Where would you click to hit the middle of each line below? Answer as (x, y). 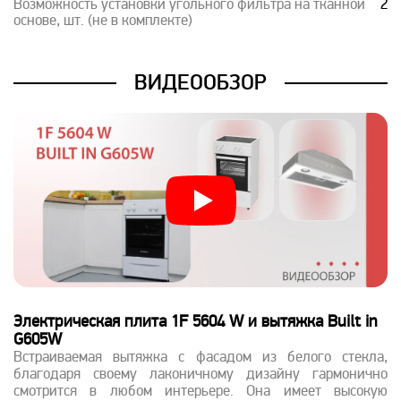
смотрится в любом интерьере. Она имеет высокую (200, 392)
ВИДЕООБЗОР (200, 82)
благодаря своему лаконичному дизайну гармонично (200, 375)
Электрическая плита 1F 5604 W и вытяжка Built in (195, 323)
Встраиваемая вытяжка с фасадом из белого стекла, (200, 358)
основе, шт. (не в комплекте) (103, 21)
